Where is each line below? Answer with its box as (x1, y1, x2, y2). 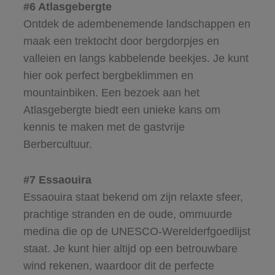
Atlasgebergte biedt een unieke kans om (23, 104, 220, 117)
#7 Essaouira (23, 174, 91, 187)
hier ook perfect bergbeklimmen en (23, 69, 193, 82)
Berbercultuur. (23, 138, 92, 151)
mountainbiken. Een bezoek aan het (23, 87, 199, 99)
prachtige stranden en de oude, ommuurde (23, 208, 232, 221)
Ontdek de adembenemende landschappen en (23, 18, 250, 31)
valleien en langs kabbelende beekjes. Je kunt (23, 52, 249, 65)
